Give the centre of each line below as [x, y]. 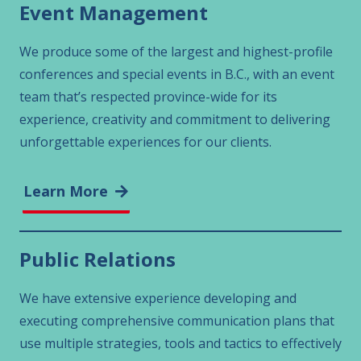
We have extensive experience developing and [158, 298]
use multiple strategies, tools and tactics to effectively [180, 343]
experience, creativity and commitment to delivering [175, 120]
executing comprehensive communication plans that [177, 320]
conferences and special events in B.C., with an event [177, 75]
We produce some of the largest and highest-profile [176, 52]
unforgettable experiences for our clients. [145, 142]
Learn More [66, 191]
